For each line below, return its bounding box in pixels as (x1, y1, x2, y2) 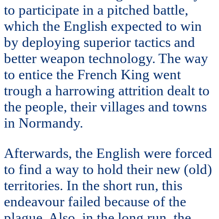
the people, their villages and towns (4, 98, 207, 114)
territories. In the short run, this (4, 177, 182, 193)
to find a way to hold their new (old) (4, 161, 212, 177)
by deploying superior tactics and (4, 34, 195, 50)
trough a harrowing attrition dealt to (4, 82, 210, 98)
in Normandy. (4, 114, 83, 131)
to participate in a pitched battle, (4, 1, 188, 18)
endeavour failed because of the (4, 193, 186, 209)
